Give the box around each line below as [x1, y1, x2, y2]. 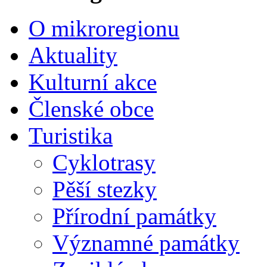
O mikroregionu [29, 15, 179, 42]
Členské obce [29, 96, 154, 122]
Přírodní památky [52, 203, 216, 229]
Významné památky [52, 230, 240, 256]
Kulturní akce [29, 69, 157, 95]
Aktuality [29, 42, 117, 69]
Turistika [29, 123, 113, 149]
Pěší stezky [52, 176, 157, 203]
